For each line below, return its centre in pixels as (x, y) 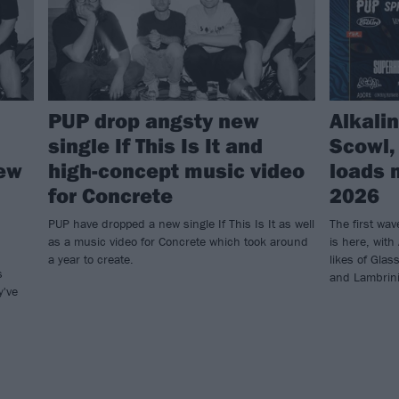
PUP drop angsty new (154, 120)
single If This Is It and (155, 145)
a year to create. (91, 259)
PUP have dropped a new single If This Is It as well (181, 223)
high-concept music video (176, 170)
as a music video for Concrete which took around (178, 241)
